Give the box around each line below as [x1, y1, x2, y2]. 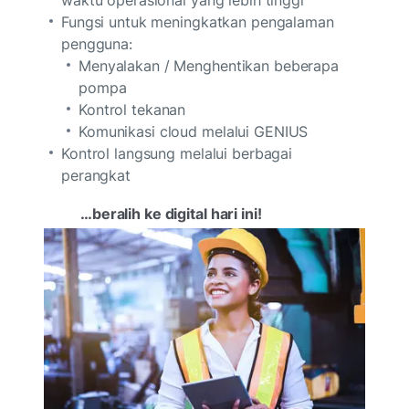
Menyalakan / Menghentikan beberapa [79, 56, 340, 75]
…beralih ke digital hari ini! [80, 204, 266, 223]
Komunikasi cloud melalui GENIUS [79, 121, 313, 141]
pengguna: [61, 34, 137, 53]
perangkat [61, 165, 135, 184]
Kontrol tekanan [79, 100, 191, 119]
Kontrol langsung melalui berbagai [61, 143, 293, 163]
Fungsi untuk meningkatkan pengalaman [61, 12, 334, 31]
